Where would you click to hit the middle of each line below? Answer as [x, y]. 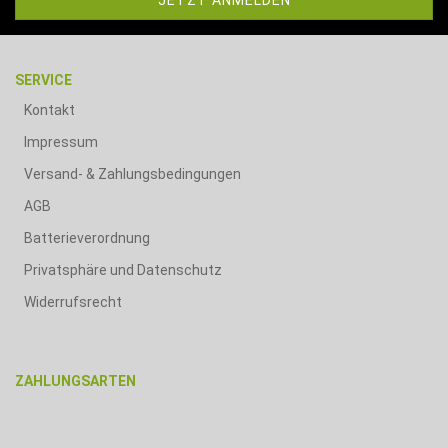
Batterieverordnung [87, 238]
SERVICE [43, 80]
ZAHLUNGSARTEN [75, 381]
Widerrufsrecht [73, 302]
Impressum [61, 142]
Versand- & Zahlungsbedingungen [132, 174]
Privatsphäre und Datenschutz [123, 270]
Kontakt [49, 110]
